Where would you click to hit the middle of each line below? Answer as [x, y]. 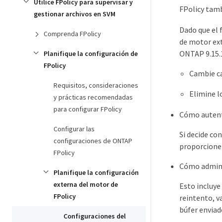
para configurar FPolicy [88, 109]
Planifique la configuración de [91, 54]
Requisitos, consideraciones [96, 85]
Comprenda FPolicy [72, 34]
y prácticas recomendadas [93, 97]
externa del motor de [86, 184]
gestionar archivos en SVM [75, 14]
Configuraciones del [95, 216]
